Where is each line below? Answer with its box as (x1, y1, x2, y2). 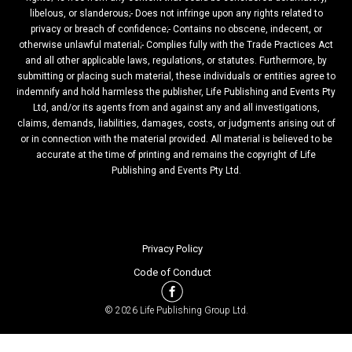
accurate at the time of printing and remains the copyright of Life (36, 148, 316, 160)
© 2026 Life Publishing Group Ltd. (104, 304, 248, 316)
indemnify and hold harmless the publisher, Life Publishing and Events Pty (16, 86, 335, 97)
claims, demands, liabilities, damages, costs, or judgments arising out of (16, 117, 335, 129)
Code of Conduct (133, 266, 211, 278)
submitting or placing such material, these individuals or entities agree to (16, 70, 335, 82)
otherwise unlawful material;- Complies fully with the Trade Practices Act (19, 38, 333, 50)
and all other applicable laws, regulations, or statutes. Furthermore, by (25, 54, 327, 66)
